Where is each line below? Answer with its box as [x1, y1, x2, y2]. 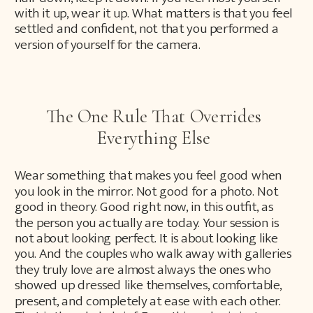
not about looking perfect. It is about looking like [15, 226, 278, 249]
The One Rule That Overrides [45, 104, 263, 127]
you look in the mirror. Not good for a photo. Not [15, 180, 278, 203]
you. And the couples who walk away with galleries [15, 242, 292, 265]
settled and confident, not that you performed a [15, 17, 279, 41]
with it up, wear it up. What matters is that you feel [15, 1, 293, 24]
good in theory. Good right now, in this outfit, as [15, 195, 273, 219]
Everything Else [97, 126, 211, 149]
